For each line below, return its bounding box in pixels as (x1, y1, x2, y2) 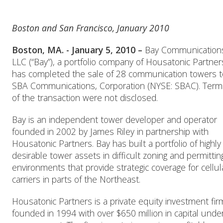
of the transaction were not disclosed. (12, 92, 158, 104)
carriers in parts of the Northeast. (12, 173, 140, 185)
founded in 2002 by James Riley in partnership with (12, 125, 209, 137)
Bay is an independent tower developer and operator (12, 113, 217, 125)
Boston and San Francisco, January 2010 (12, 22, 169, 34)
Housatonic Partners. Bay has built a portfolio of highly (12, 137, 221, 149)
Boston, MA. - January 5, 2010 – (12, 44, 142, 56)
